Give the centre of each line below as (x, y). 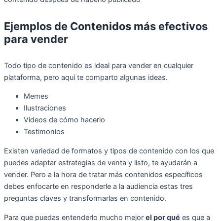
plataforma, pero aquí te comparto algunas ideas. (86, 77)
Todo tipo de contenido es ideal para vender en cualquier (99, 65)
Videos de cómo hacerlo (64, 120)
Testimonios (44, 132)
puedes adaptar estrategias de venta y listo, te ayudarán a (101, 163)
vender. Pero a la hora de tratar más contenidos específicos (103, 174)
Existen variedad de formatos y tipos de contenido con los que (109, 151)
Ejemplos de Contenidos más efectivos (106, 26)
